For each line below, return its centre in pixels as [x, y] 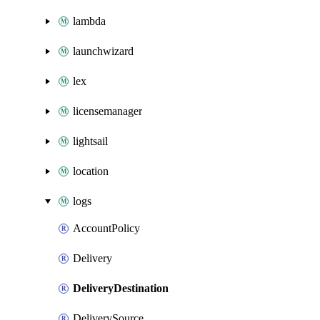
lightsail [90, 141]
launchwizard [103, 51]
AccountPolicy [106, 228]
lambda [89, 21]
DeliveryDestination [121, 288]
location [91, 171]
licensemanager [107, 111]
